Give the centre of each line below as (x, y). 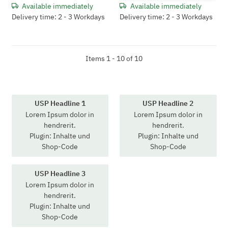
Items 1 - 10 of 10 (114, 58)
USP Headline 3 (60, 173)
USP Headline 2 (168, 104)
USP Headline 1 (60, 104)
